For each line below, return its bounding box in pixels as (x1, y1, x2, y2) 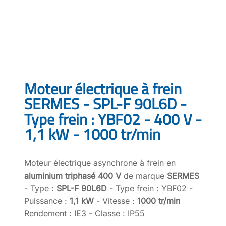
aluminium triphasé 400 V (24, 170, 121, 181)
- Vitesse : (94, 195, 137, 206)
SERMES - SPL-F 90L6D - (24, 89, 187, 118)
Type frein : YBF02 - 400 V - (24, 104, 202, 133)
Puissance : (24, 195, 70, 206)
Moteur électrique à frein (24, 74, 182, 103)
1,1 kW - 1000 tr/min (24, 120, 160, 148)
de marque (121, 170, 167, 181)
